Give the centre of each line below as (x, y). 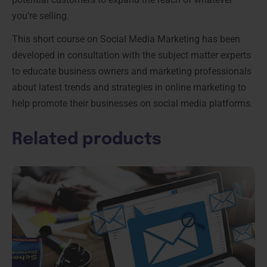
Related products (87, 140)
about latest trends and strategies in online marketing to (129, 88)
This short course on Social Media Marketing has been (126, 39)
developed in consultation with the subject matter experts (131, 55)
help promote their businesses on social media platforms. (132, 104)
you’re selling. (41, 16)
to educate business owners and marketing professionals (132, 72)
